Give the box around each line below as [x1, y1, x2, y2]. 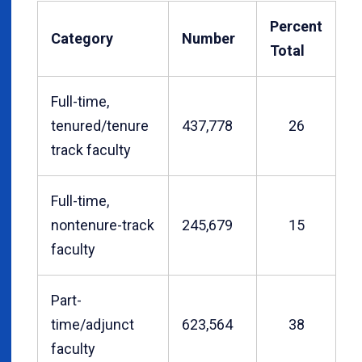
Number [182, 29, 235, 47]
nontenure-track [51, 216, 154, 234]
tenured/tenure [51, 116, 149, 134]
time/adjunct [51, 315, 134, 333]
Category [51, 29, 113, 47]
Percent [270, 17, 322, 35]
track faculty [51, 141, 131, 158]
